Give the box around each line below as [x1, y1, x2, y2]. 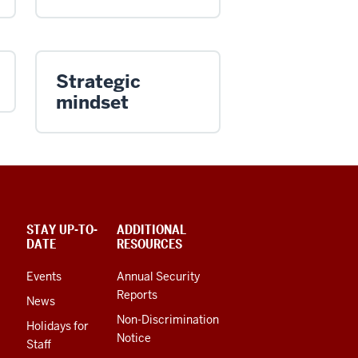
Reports [117, 287, 157, 302]
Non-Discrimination [117, 312, 219, 327]
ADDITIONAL [117, 221, 186, 238]
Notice [117, 330, 151, 345]
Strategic [56, 69, 141, 93]
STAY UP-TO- [26, 221, 97, 238]
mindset [56, 89, 129, 114]
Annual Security [117, 268, 200, 284]
